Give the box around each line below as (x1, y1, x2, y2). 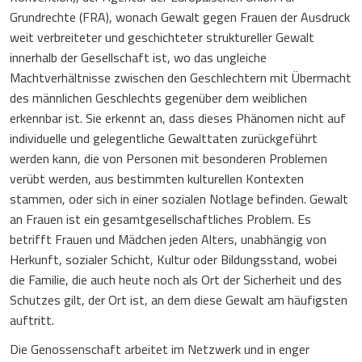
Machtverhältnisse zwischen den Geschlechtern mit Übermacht (10, 67, 351, 87)
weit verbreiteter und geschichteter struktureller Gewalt (10, 27, 314, 47)
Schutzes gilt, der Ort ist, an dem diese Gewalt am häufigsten (10, 289, 347, 309)
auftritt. (10, 309, 54, 330)
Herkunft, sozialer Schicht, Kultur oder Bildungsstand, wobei (10, 249, 337, 269)
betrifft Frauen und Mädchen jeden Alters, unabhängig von (10, 229, 326, 249)
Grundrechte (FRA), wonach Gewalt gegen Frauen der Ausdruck (10, 6, 350, 27)
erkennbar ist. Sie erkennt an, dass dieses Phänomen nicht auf (10, 107, 346, 128)
